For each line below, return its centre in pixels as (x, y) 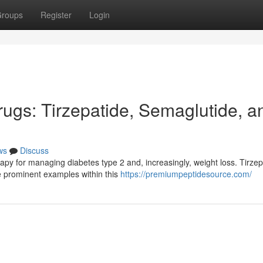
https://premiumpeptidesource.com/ (186, 174)
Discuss (34, 150)
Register (56, 15)
